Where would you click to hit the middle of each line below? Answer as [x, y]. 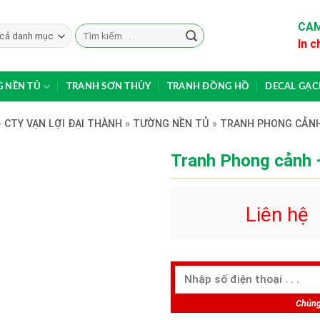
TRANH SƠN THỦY [109, 86]
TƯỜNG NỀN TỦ [171, 124]
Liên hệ [280, 214]
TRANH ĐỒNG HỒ [208, 86]
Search [89, 30]
